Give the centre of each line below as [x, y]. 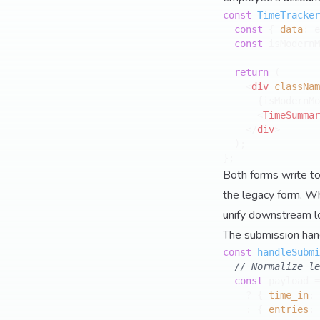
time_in [289, 295]
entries [289, 309]
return [251, 72]
